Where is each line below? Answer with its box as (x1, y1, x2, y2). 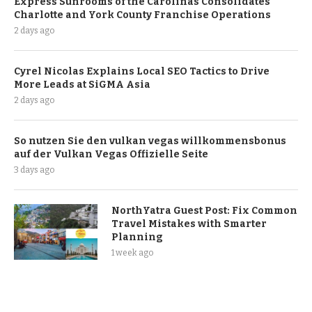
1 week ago (111, 248, 153, 258)
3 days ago (14, 165, 54, 175)
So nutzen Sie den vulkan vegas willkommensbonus (14, 135, 286, 148)
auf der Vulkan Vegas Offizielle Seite (14, 148, 208, 161)
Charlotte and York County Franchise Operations (14, 9, 271, 22)
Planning (111, 231, 163, 244)
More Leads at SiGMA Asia (14, 79, 150, 91)
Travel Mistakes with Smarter (111, 218, 267, 231)
